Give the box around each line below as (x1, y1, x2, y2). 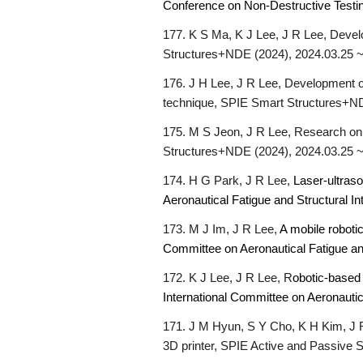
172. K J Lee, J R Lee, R (163, 271, 293, 284)
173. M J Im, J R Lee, (163, 223, 280, 236)
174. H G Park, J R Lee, (163, 174, 294, 187)
